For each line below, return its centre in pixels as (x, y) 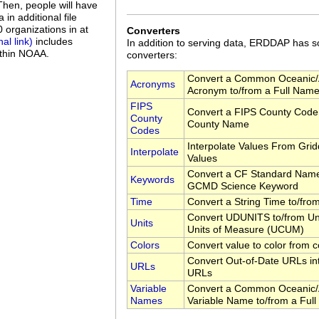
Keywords (152, 180)
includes (53, 41)
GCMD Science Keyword (243, 187)
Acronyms (153, 85)
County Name (218, 125)
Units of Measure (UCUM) (246, 230)
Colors (145, 246)
